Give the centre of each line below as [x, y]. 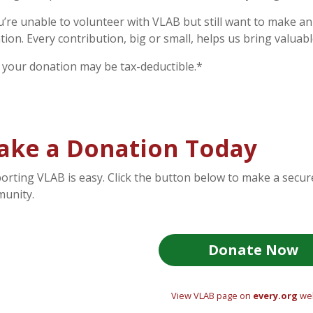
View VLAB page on [212, 295]
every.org [275, 295]
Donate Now [253, 249]
